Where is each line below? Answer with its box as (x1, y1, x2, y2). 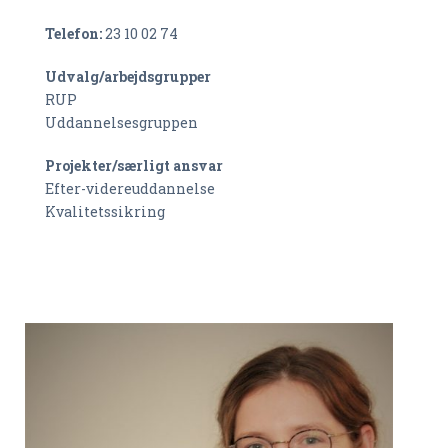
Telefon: (45, 24, 105, 43)
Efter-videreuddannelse (45, 179, 215, 198)
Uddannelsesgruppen (45, 113, 198, 132)
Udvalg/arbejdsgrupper (45, 67, 211, 86)
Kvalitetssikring (45, 202, 165, 221)
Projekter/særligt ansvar (45, 156, 223, 175)
